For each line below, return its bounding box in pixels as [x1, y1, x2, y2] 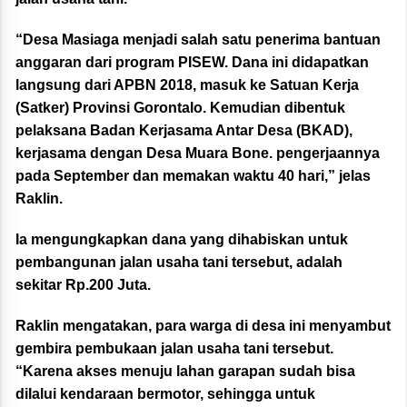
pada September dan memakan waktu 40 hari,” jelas [15, 167, 371, 184]
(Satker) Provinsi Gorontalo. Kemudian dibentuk [15, 99, 345, 115]
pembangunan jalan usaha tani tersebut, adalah [15, 253, 342, 270]
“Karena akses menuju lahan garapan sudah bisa [15, 362, 355, 379]
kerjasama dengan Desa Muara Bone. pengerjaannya [15, 144, 380, 161]
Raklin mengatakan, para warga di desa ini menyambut [15, 317, 391, 333]
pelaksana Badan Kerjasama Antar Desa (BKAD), [15, 122, 352, 138]
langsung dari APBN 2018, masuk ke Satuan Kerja [15, 76, 359, 93]
